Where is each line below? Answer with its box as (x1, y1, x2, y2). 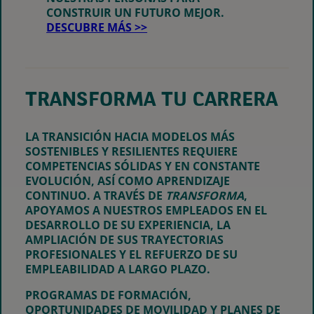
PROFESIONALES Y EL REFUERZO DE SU (25, 246, 238, 262)
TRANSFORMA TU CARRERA (25, 91, 278, 111)
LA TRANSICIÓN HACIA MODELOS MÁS (25, 128, 235, 144)
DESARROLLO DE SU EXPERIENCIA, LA (25, 217, 231, 233)
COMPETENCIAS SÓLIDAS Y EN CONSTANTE (25, 158, 260, 174)
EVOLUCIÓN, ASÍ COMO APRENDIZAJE (25, 172, 230, 189)
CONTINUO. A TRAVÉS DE (25, 187, 165, 203)
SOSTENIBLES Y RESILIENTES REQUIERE (25, 143, 238, 159)
